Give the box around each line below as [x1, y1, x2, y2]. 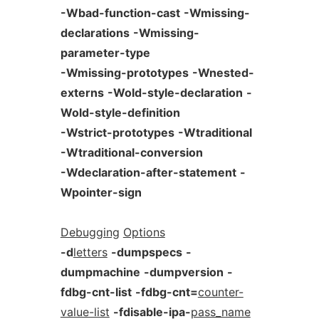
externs [60, 85, 104, 100]
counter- [197, 285, 244, 299]
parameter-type [60, 46, 150, 60]
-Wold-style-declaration [107, 85, 243, 100]
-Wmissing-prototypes [60, 66, 189, 80]
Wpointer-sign [60, 185, 142, 199]
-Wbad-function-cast [60, 6, 180, 20]
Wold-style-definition [60, 105, 180, 120]
